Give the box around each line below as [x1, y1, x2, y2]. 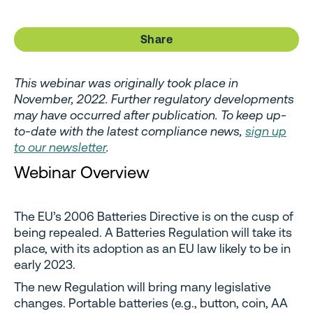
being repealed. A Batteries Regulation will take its [14, 224, 292, 240]
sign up [245, 123, 286, 138]
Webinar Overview [14, 162, 150, 182]
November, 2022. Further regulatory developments [14, 91, 294, 106]
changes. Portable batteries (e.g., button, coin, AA [14, 296, 288, 311]
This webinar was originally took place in [14, 75, 238, 90]
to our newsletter [14, 139, 106, 154]
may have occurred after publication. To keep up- [14, 107, 286, 122]
